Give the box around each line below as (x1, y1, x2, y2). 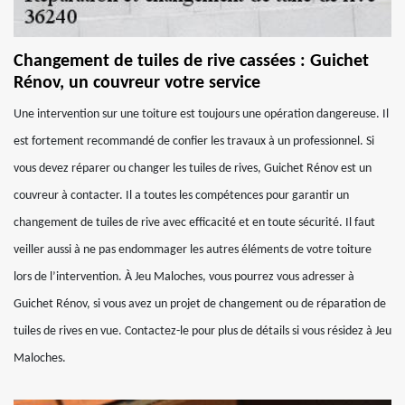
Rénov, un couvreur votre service (14, 74, 260, 92)
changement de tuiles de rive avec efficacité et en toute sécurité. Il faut (14, 216, 375, 230)
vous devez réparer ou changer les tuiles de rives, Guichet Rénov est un (14, 162, 372, 175)
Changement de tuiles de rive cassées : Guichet (14, 52, 369, 71)
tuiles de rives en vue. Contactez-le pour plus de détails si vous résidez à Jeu (14, 325, 391, 338)
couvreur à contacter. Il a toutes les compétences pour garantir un (14, 189, 349, 202)
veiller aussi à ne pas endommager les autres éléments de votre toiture (14, 243, 372, 257)
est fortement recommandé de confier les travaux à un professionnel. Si (14, 135, 374, 148)
